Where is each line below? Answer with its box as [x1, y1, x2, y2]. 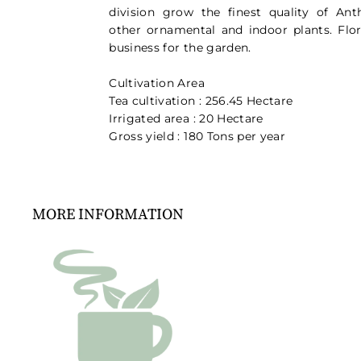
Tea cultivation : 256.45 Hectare [109, 93, 293, 108]
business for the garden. [109, 39, 251, 55]
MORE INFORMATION [32, 203, 184, 224]
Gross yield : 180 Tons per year [109, 128, 286, 143]
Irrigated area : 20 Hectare [109, 110, 263, 126]
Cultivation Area [109, 75, 205, 90]
